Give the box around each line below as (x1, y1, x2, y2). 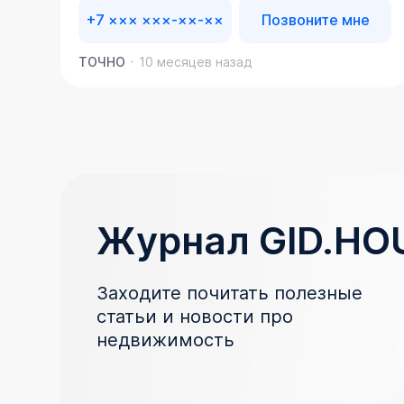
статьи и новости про (96, 306, 294, 328)
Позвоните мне (261, 11, 370, 30)
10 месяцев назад (139, 54, 252, 70)
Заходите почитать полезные (96, 282, 363, 305)
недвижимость (96, 329, 235, 352)
